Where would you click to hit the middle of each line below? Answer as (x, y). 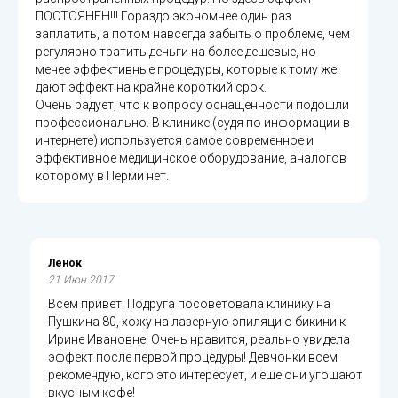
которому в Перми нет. (102, 175)
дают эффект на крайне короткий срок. (151, 87)
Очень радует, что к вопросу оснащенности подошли (192, 104)
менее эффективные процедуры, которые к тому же (186, 69)
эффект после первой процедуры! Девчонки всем (193, 357)
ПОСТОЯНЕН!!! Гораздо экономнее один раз (163, 16)
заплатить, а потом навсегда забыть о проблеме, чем (193, 33)
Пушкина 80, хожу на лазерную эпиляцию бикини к (197, 321)
